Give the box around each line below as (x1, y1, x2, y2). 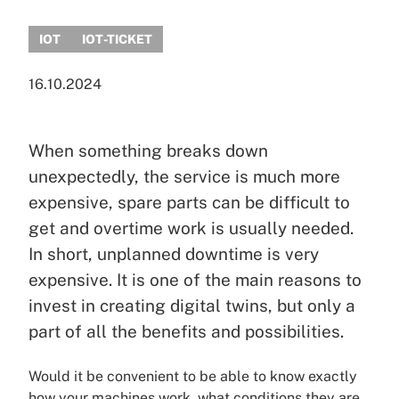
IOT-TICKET (82, 32, 152, 46)
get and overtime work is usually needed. (28, 218, 354, 238)
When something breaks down (28, 141, 268, 160)
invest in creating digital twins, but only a (28, 296, 355, 315)
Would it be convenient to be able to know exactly (28, 368, 357, 385)
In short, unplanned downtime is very (28, 244, 319, 264)
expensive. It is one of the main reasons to (28, 270, 362, 289)
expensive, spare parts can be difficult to (28, 192, 350, 212)
